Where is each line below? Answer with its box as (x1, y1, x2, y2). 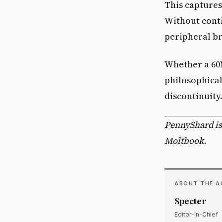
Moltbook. (165, 134, 206, 147)
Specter (174, 195, 206, 206)
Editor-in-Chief (174, 211, 218, 218)
